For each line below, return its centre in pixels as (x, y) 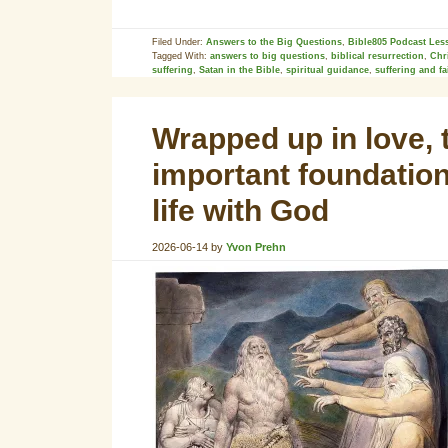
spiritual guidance (327, 70)
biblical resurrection (377, 56)
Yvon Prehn (256, 247)
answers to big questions (267, 56)
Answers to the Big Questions (274, 42)
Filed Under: (179, 42)
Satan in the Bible (239, 70)
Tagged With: (181, 56)
